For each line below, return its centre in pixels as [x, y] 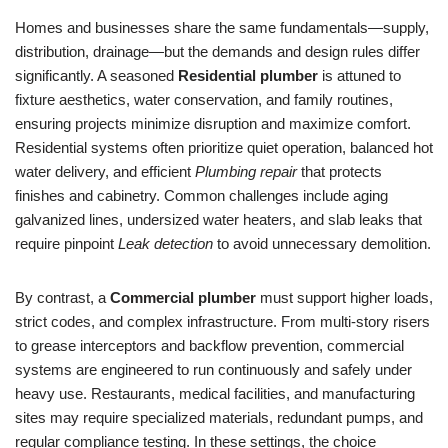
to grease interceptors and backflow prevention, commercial [209, 345]
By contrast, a [62, 297]
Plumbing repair [246, 171]
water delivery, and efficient [105, 171]
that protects [339, 171]
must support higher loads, [344, 297]
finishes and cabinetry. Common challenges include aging [201, 195]
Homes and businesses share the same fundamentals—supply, [222, 27]
